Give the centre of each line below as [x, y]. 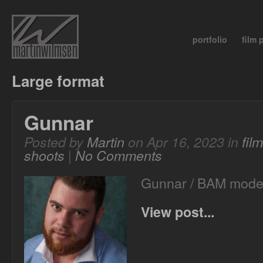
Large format [58, 81]
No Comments [119, 155]
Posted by [55, 142]
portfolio [210, 39]
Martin [106, 142]
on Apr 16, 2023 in [183, 142]
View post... [178, 212]
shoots [44, 155]
